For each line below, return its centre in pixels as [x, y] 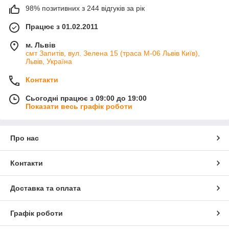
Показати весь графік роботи [79, 107]
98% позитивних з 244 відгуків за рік [85, 8]
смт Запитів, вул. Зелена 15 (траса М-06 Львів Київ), [113, 53]
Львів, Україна [49, 62]
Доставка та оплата [45, 188]
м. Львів [41, 45]
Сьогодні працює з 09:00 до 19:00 [86, 98]
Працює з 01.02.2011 [62, 27]
